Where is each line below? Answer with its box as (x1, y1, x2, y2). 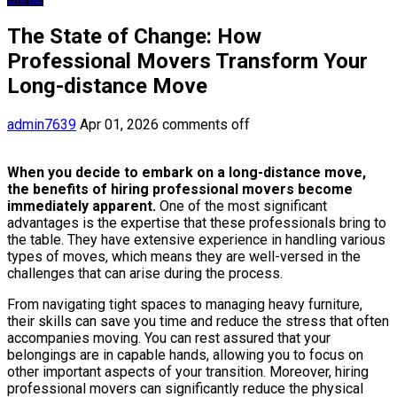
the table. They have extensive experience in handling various (7, 230, 385, 248)
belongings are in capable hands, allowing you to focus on (7, 346, 363, 363)
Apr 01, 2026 (80, 115, 159, 133)
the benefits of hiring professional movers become (7, 180, 353, 198)
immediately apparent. (7, 197, 156, 214)
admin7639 (7, 115, 76, 133)
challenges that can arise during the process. (7, 264, 283, 282)
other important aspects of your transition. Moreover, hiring (7, 362, 369, 380)
